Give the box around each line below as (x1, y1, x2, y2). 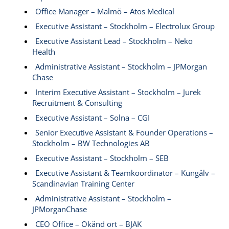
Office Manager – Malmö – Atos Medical (35, 6, 175, 16)
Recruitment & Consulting (32, 97, 123, 108)
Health (32, 46, 56, 57)
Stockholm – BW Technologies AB (32, 138, 150, 148)
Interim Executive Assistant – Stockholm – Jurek (35, 86, 201, 97)
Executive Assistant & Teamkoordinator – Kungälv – (35, 167, 216, 178)
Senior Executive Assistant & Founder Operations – (35, 127, 214, 138)
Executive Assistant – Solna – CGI (35, 112, 150, 123)
